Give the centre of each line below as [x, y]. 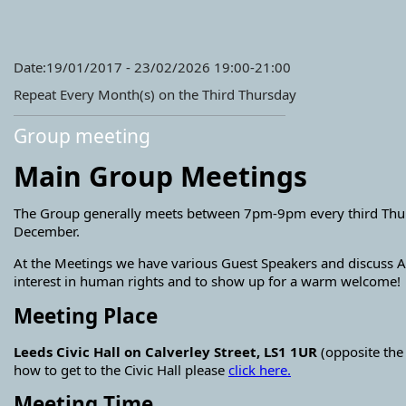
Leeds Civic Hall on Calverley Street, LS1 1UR [165, 351]
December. [47, 232]
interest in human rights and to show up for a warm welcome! [207, 281]
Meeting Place [86, 315]
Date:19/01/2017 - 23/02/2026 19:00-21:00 [152, 67]
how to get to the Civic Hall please [121, 369]
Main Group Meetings [160, 177]
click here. [260, 369]
